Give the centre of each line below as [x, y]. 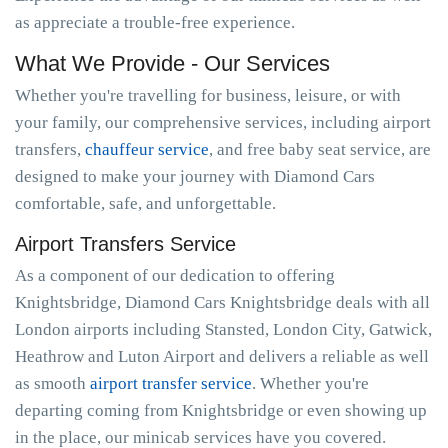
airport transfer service [171, 383]
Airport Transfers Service [125, 244]
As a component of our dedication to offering [175, 275]
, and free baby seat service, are [320, 149]
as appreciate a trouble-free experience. [155, 22]
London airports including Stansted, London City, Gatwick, [223, 329]
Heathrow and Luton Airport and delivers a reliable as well [222, 356]
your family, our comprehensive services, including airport [223, 122]
